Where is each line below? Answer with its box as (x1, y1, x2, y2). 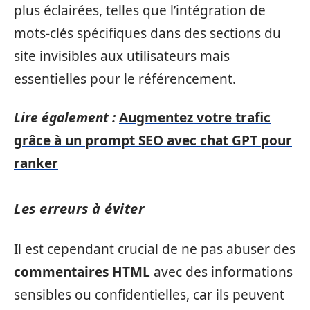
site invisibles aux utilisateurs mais (14, 47, 230, 65)
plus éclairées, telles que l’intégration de (14, 1, 266, 19)
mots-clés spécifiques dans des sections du (14, 24, 281, 42)
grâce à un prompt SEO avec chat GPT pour (14, 131, 292, 149)
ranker (14, 154, 58, 172)
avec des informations (150, 263, 293, 281)
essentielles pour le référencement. (14, 70, 236, 88)
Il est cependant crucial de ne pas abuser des (14, 240, 295, 258)
